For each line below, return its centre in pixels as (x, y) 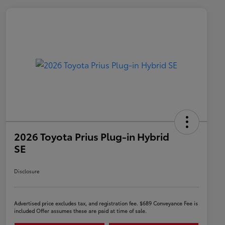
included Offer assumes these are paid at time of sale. (80, 211)
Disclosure (27, 171)
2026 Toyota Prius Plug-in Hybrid (92, 136)
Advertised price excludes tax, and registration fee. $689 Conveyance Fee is (106, 203)
